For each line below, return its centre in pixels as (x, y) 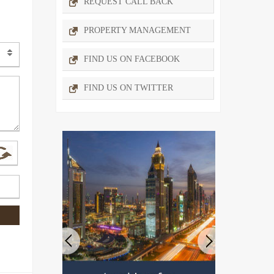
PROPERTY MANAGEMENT (137, 30)
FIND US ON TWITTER (128, 87)
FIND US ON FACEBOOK (132, 59)
